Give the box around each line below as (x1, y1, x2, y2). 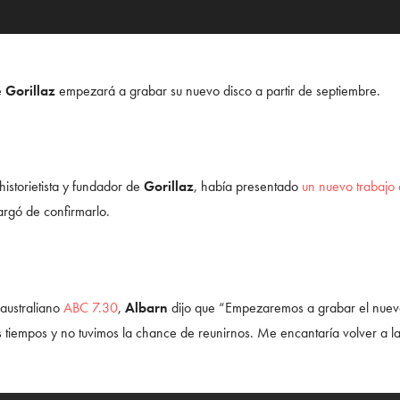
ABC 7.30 (63, 297, 118, 317)
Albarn (125, 297, 168, 317)
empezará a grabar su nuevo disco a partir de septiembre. (55, 80, 380, 100)
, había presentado (194, 177, 302, 196)
